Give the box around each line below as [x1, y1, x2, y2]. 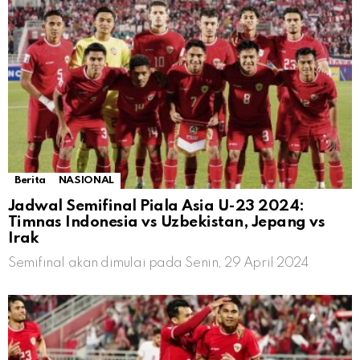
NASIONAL [58, 174, 114, 186]
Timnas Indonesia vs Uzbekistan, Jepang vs [8, 214, 325, 230]
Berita [14, 174, 46, 186]
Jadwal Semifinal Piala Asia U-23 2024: [8, 198, 305, 214]
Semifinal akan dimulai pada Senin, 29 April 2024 [8, 256, 309, 270]
